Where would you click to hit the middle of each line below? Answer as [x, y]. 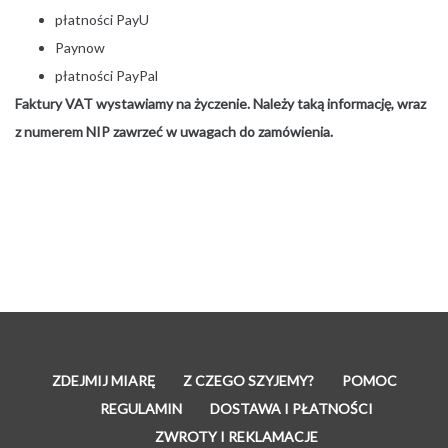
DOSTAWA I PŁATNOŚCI [291, 408]
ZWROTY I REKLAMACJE [236, 436]
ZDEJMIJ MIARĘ [103, 380]
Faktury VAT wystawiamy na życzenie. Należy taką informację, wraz [220, 103]
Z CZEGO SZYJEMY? [248, 380]
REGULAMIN [141, 408]
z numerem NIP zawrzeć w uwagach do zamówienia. [174, 131]
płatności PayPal [106, 75]
